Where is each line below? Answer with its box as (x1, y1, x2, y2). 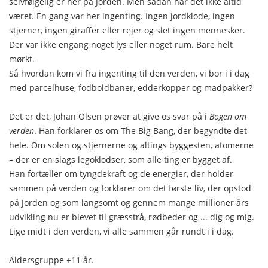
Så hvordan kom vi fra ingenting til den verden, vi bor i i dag (9, 67, 249, 79)
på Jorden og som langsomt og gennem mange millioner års (9, 196, 249, 208)
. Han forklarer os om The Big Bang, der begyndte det (34, 124, 247, 136)
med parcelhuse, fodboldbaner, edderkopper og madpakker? (9, 81, 252, 93)
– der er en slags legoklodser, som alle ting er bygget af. (9, 153, 232, 165)
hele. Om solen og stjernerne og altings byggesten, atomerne (9, 139, 254, 151)
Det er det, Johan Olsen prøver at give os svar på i (9, 110, 209, 122)
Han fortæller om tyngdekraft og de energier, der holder (9, 167, 233, 179)
